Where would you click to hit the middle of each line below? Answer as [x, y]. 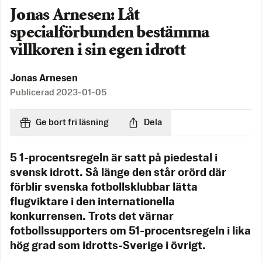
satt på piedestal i [170, 159]
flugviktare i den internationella [92, 203]
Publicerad [33, 93]
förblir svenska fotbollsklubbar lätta [104, 188]
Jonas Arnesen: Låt [75, 16]
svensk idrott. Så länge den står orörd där [118, 173]
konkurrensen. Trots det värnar [92, 217]
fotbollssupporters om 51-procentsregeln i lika [130, 232]
